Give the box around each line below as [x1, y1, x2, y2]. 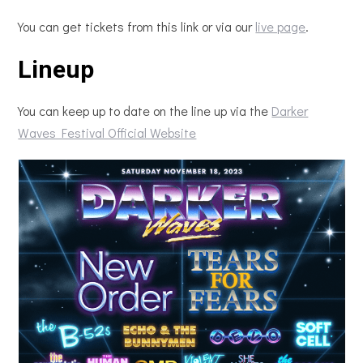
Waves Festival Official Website [18, 124, 197, 142]
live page [255, 18, 306, 36]
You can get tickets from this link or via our [18, 18, 256, 36]
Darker [271, 102, 309, 120]
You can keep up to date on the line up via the [18, 102, 272, 120]
